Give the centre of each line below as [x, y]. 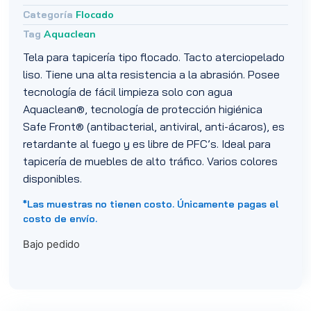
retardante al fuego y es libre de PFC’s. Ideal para [147, 143]
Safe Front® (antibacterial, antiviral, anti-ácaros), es [154, 126]
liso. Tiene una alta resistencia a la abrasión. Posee [152, 74]
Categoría [48, 14]
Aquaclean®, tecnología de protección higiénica [143, 109]
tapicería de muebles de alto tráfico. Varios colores [151, 161]
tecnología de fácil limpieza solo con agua [128, 91]
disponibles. [53, 178]
